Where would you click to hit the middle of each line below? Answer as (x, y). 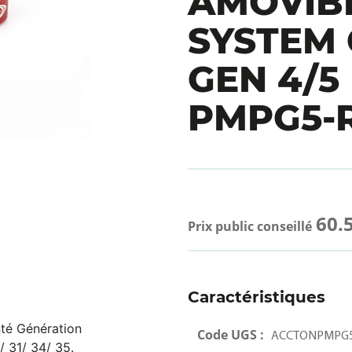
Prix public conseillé (250, 226)
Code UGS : (232, 335)
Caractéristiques (257, 297)
